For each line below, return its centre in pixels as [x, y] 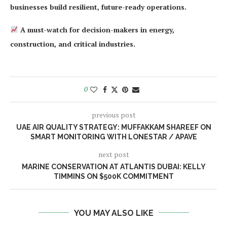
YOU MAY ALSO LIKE [113, 213]
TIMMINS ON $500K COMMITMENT [113, 176]
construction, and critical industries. [73, 44]
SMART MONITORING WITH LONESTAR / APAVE [113, 137]
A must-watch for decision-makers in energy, [96, 29]
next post [113, 154]
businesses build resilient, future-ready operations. [98, 7]
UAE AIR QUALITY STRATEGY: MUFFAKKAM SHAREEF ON [113, 127]
